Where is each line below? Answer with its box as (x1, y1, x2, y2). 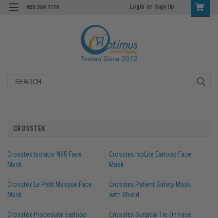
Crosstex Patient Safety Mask (109, 180, 190, 188)
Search (7, 74, 29, 83)
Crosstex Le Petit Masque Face (7, 180, 92, 188)
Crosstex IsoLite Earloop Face (109, 150, 191, 158)
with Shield (109, 190, 139, 199)
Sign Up (155, 3, 174, 10)
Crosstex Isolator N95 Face (7, 150, 82, 158)
